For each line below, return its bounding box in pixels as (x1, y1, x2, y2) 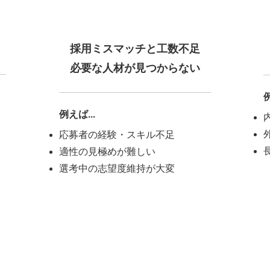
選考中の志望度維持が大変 (59, 163, 175, 174)
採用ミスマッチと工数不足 (70, 43, 200, 55)
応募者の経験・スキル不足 (59, 130, 175, 140)
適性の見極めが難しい (59, 146, 155, 157)
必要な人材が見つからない (70, 62, 200, 74)
